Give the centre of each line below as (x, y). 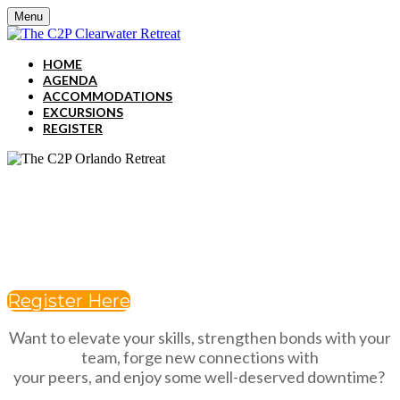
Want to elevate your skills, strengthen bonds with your (200, 337)
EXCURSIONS (83, 112)
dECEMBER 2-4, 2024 (200, 200)
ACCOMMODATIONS (108, 96)
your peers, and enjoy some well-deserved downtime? (200, 377)
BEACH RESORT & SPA (200, 261)
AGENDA (70, 80)
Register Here (69, 301)
